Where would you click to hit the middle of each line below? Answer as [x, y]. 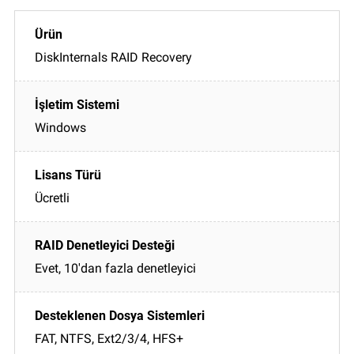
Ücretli [52, 198]
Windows [60, 127]
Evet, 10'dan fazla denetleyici [115, 268]
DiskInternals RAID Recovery [113, 57]
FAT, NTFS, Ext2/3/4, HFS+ [109, 338]
